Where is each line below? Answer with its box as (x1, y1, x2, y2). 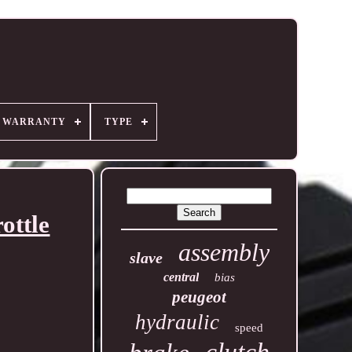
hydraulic (135, 310, 220, 334)
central (163, 270, 200, 284)
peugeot (172, 288, 227, 306)
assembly (178, 238, 269, 266)
